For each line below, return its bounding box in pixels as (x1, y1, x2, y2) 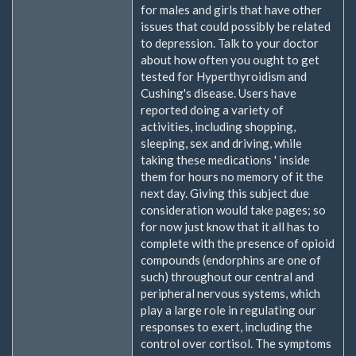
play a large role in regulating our (141, 302, 316, 317)
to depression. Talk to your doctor (141, 35, 319, 50)
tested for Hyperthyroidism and (141, 68, 307, 83)
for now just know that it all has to (141, 219, 319, 234)
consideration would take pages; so (141, 202, 326, 217)
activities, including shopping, (141, 118, 296, 133)
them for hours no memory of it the (141, 168, 323, 184)
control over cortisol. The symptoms (141, 335, 331, 350)
